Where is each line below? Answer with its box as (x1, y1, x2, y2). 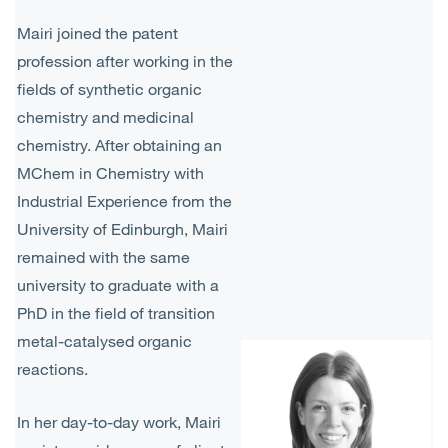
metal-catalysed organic (17, 331, 192, 351)
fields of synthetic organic (17, 79, 202, 99)
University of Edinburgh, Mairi (17, 219, 228, 239)
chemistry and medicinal (17, 107, 194, 127)
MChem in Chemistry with (17, 163, 204, 183)
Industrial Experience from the (17, 191, 232, 211)
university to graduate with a (17, 275, 219, 295)
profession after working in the (17, 51, 233, 71)
